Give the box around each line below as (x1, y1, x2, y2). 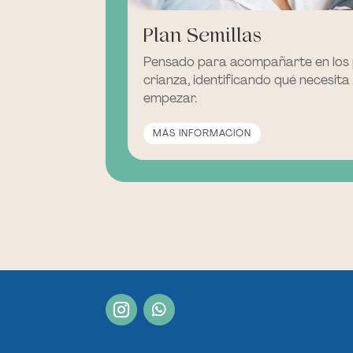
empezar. (143, 89, 198, 106)
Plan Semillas (143, 23, 262, 46)
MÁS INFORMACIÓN (153, 127, 252, 140)
